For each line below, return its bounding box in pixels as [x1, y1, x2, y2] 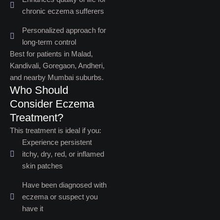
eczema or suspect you [22, 192, 98, 201]
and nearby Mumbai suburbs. [10, 73, 104, 82]
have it [22, 204, 43, 213]
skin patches [22, 162, 63, 170]
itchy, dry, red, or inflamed [22, 150, 104, 158]
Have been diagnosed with [22, 181, 107, 189]
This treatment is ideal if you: [10, 126, 101, 135]
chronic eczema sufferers [22, 7, 104, 15]
